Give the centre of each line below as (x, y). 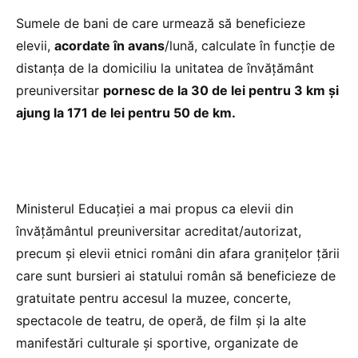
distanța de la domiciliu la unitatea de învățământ (165, 68)
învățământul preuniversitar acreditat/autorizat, (159, 231)
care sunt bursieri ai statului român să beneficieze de (176, 275)
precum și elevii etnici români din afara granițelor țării (178, 253)
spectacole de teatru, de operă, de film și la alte (161, 320)
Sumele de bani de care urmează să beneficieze (161, 23)
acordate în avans (109, 45)
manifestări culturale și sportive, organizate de (157, 342)
